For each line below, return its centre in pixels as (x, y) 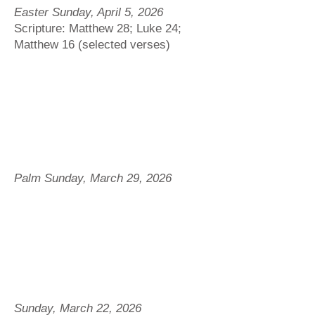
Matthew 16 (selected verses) (92, 45)
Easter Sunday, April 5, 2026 (89, 12)
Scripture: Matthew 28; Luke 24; (98, 28)
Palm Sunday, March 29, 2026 (93, 178)
